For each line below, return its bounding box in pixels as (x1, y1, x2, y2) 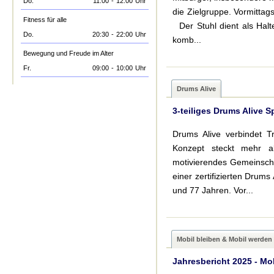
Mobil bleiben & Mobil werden (177, 235, 272, 243)
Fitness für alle (23, 16, 67, 23)
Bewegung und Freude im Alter (23, 50, 114, 57)
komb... (172, 35, 201, 45)
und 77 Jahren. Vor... (172, 185, 253, 195)
